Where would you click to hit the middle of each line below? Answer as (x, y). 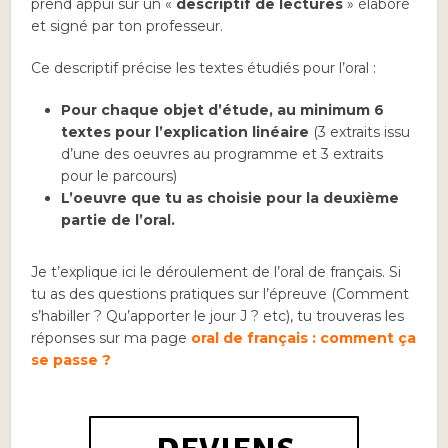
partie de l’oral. (118, 220)
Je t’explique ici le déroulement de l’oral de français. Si (216, 272)
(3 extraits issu (360, 132)
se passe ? (71, 360)
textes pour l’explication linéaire (185, 132)
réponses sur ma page (111, 338)
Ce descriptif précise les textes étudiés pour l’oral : (204, 68)
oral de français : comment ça (304, 338)
